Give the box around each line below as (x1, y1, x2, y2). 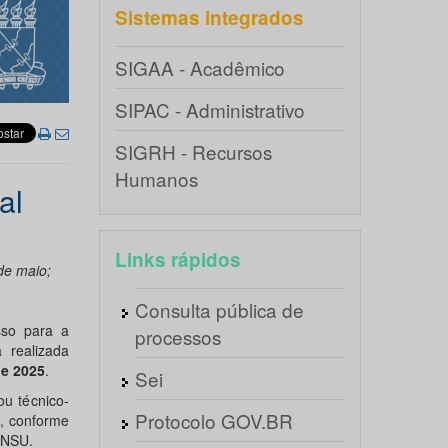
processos (134, 323, 221, 350)
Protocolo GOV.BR (134, 407, 293, 434)
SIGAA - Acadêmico (114, 54, 285, 81)
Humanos (114, 165, 198, 192)
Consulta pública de (134, 296, 304, 323)
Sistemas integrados (114, 4, 304, 31)
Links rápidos (114, 246, 241, 273)
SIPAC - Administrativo (114, 96, 305, 123)
